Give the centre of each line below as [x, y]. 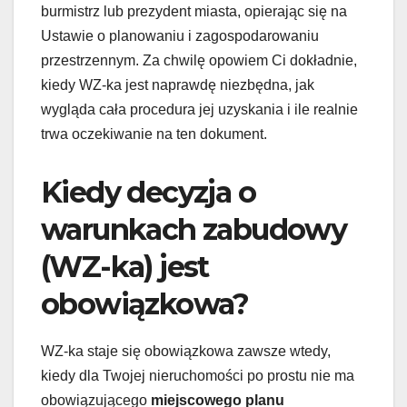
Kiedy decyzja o [148, 192]
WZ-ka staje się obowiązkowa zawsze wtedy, [186, 351]
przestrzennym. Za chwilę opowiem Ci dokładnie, [199, 60]
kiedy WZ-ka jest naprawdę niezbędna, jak [178, 84]
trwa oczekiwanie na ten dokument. [154, 134]
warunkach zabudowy [194, 229]
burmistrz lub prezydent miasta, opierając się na [194, 11]
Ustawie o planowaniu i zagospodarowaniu [180, 35]
